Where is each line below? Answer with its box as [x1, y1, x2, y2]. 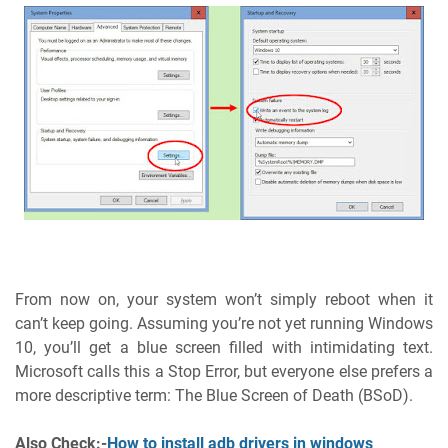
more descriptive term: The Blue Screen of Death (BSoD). [15, 385, 413, 405]
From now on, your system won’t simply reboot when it [15, 289, 433, 309]
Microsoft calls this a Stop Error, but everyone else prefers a [15, 361, 433, 381]
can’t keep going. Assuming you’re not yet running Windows [15, 313, 433, 333]
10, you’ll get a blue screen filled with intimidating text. [15, 337, 433, 357]
